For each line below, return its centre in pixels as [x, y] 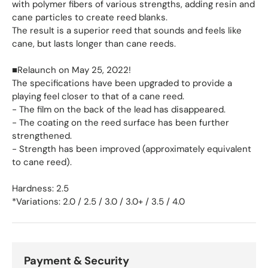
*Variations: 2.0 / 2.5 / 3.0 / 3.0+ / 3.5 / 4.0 [98, 201]
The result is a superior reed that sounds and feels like [127, 30]
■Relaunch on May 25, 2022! [71, 70]
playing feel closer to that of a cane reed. [98, 96]
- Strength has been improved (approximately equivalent [132, 149]
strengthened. [42, 135]
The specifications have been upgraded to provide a [122, 83]
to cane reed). [42, 162]
